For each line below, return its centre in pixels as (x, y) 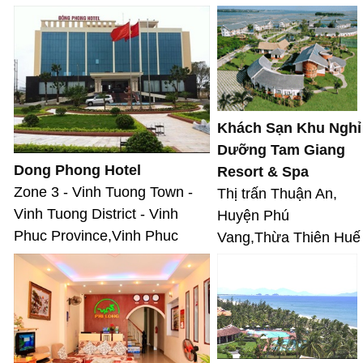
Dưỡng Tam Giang (281, 150)
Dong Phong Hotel (77, 171)
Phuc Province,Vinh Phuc (96, 236)
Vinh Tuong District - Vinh (96, 214)
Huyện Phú (253, 216)
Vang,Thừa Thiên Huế (289, 238)
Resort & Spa (263, 172)
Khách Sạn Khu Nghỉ (289, 128)
